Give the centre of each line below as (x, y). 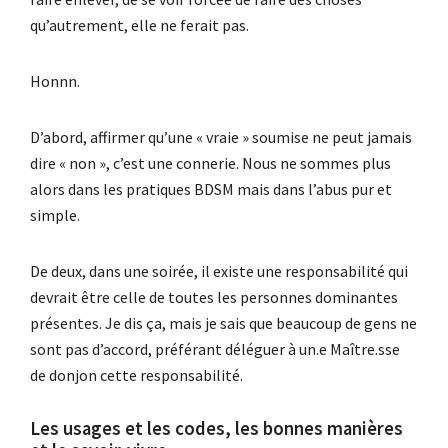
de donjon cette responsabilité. (136, 374)
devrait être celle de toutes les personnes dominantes (214, 296)
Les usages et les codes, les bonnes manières (216, 428)
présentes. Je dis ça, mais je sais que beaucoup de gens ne (223, 322)
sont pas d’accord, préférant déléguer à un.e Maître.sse (215, 348)
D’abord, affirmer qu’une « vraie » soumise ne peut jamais (221, 136)
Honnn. (55, 80)
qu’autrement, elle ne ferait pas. (139, 24)
